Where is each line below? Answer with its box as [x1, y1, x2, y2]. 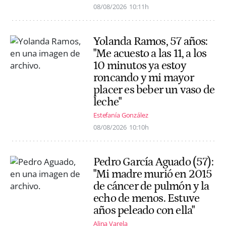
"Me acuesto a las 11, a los [93, 46, 207, 60]
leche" [93, 95, 122, 108]
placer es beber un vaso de [93, 83, 215, 96]
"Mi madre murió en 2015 [93, 167, 212, 181]
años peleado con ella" [93, 204, 195, 217]
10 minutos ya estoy [93, 59, 186, 72]
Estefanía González [93, 110, 148, 120]
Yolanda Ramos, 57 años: [93, 34, 208, 48]
